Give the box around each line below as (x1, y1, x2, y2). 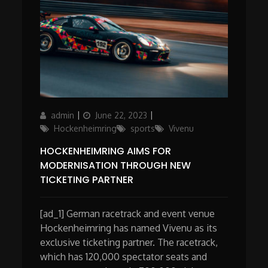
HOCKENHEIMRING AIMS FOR (40, 144, 172, 159)
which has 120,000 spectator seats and (40, 251, 208, 263)
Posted (83, 109, 111, 120)
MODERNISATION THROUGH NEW (40, 159, 191, 173)
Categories (156, 109, 199, 120)
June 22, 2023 (95, 110, 148, 121)
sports (130, 123, 156, 134)
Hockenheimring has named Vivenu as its (40, 222, 218, 234)
